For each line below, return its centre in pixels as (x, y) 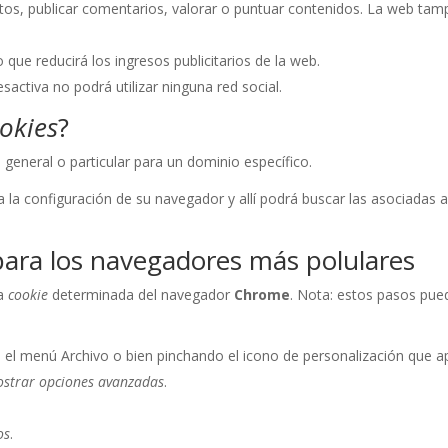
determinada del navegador (141, 295)
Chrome (262, 295)
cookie (28, 295)
